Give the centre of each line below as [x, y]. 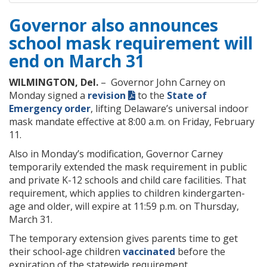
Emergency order [50, 108]
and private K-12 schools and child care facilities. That [128, 180]
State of [187, 95]
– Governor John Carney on [162, 82]
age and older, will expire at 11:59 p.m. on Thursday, [124, 206]
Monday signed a [48, 95]
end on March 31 [77, 60]
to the [151, 95]
